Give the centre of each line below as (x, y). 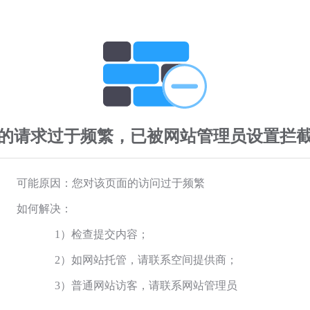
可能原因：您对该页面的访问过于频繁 (111, 183)
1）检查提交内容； (102, 234)
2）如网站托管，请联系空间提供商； (146, 259)
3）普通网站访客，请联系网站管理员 (146, 285)
